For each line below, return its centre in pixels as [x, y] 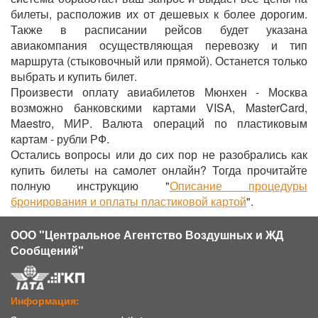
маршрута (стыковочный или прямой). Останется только [159, 61]
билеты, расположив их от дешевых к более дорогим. [159, 14]
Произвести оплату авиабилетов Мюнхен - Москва [159, 92]
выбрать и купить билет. [74, 76]
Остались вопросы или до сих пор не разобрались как [159, 154]
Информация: [45, 300]
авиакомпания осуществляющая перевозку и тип [159, 45]
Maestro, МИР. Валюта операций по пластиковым [159, 123]
